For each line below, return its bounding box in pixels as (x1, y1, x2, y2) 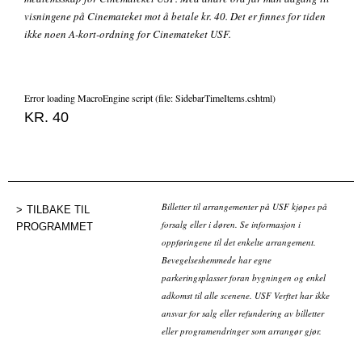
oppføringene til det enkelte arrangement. (162, 236, 316, 249)
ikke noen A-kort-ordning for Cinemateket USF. (24, 27, 231, 42)
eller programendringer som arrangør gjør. (162, 325, 322, 338)
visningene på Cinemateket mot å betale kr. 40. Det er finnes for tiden (24, 9, 326, 24)
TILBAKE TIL (27, 204, 90, 217)
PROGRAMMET (16, 221, 93, 234)
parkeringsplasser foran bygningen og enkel (162, 271, 326, 284)
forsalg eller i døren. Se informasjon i (162, 218, 301, 231)
